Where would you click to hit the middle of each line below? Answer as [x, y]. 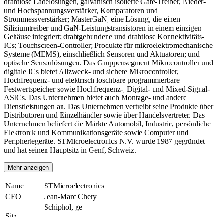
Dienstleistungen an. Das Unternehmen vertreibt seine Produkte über [108, 106]
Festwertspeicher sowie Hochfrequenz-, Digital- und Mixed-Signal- [107, 89]
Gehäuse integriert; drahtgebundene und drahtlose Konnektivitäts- [104, 36]
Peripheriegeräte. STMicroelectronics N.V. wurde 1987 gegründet [104, 141]
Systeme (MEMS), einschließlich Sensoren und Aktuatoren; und [102, 54]
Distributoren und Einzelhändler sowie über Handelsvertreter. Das [104, 115]
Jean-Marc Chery [70, 196]
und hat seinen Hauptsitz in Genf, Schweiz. [70, 150]
